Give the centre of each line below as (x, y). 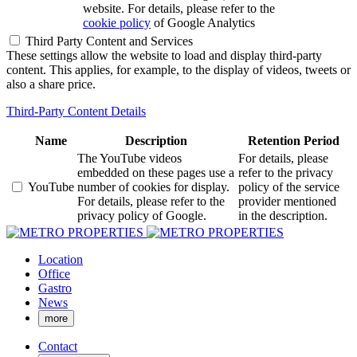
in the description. (283, 216)
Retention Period (293, 141)
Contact (58, 346)
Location (61, 259)
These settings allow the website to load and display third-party (164, 55)
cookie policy (117, 23)
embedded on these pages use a (156, 173)
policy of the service (289, 187)
